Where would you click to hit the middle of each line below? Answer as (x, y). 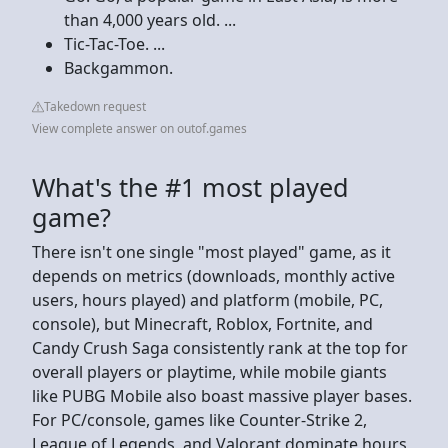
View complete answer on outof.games (139, 128)
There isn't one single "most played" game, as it (211, 251)
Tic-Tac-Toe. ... (114, 43)
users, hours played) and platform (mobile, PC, (207, 299)
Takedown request (95, 106)
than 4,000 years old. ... (150, 19)
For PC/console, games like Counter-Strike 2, (199, 419)
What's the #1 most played (190, 186)
